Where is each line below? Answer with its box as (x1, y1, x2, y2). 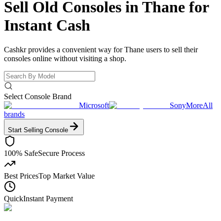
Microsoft (79, 101, 109, 110)
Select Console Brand (4, 92, 72, 101)
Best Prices (4, 171, 38, 180)
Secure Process (38, 148, 85, 157)
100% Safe (4, 148, 38, 157)
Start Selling (8, 126, 45, 134)
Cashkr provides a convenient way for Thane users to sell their (4, 45, 198, 54)
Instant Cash (4, 16, 90, 35)
